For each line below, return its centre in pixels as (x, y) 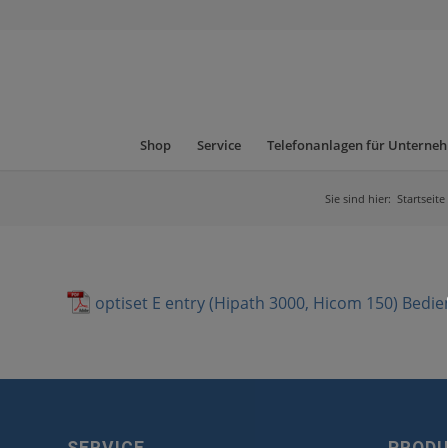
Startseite (421, 198)
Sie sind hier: (358, 198)
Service (218, 145)
